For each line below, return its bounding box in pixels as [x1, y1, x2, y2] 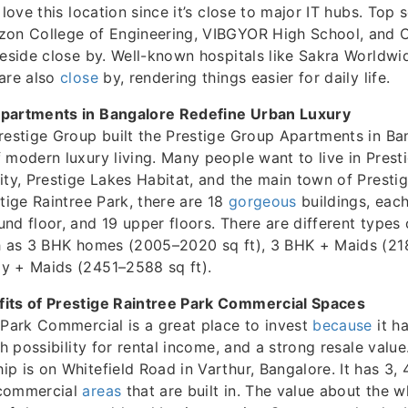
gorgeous [228, 191, 297, 210]
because [312, 315, 372, 334]
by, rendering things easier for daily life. [97, 67, 391, 87]
